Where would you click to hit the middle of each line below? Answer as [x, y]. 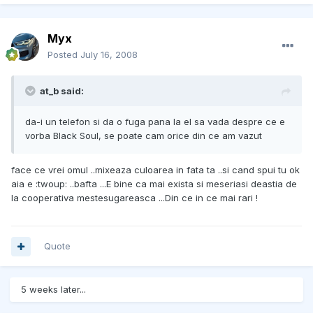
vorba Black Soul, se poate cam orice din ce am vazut [144, 136]
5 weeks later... [53, 290]
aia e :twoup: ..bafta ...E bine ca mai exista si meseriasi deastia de [154, 184]
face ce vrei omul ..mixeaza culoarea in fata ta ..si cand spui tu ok [155, 170]
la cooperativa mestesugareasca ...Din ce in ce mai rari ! [134, 198]
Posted [64, 55]
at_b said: [62, 91]
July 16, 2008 [109, 55]
